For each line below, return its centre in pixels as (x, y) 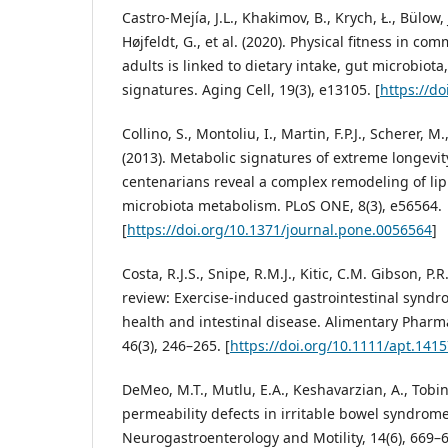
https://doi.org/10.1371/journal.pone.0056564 (279, 230)
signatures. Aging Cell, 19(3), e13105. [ (251, 90)
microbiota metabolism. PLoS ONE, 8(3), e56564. (282, 206)
